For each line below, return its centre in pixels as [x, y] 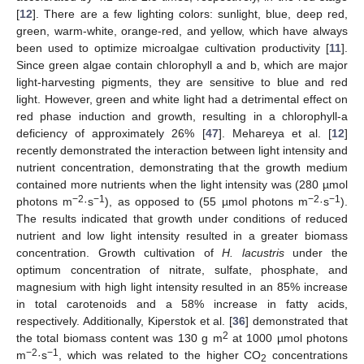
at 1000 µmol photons [288, 338]
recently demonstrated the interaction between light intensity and [182, 151]
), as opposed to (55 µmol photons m [206, 202]
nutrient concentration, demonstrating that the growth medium [182, 168]
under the [316, 253]
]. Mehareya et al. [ [275, 134]
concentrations [307, 355]
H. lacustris [253, 253]
